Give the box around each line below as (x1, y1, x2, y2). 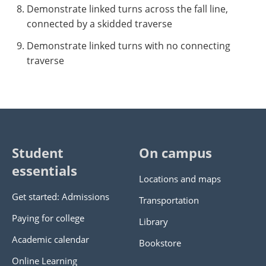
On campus (139, 144, 212, 161)
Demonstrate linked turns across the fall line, (27, 2, 228, 15)
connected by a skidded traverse (27, 17, 172, 30)
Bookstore (139, 237, 181, 249)
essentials (12, 162, 77, 179)
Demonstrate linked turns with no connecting (27, 39, 230, 52)
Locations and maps (139, 173, 221, 185)
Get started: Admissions (12, 191, 109, 202)
